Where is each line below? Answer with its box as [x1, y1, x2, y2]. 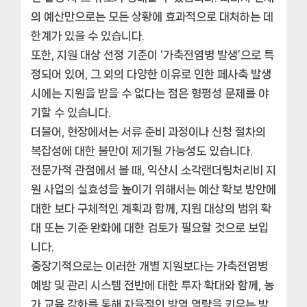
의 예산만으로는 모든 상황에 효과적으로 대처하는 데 [31, 10, 273, 23]
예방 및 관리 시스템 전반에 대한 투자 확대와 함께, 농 [31, 278, 274, 291]
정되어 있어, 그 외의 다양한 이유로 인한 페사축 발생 [31, 67, 271, 80]
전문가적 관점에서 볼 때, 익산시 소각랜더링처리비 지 [31, 163, 276, 176]
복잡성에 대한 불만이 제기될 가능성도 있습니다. [31, 144, 253, 157]
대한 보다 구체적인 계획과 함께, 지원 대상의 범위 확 [31, 201, 271, 214]
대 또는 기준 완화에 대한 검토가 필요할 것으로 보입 [31, 221, 269, 234]
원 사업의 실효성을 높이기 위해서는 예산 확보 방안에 [31, 182, 276, 195]
